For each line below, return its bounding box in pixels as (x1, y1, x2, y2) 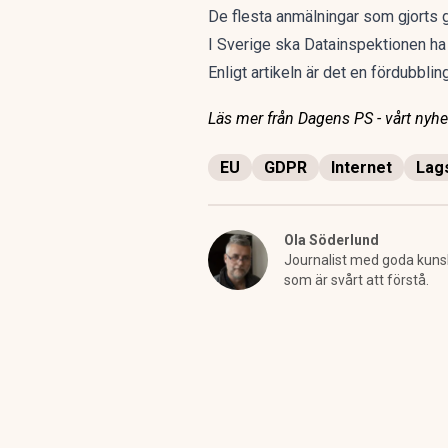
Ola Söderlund (284, 232, 379, 248)
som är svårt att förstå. (284, 272, 429, 288)
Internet (331, 158, 392, 177)
